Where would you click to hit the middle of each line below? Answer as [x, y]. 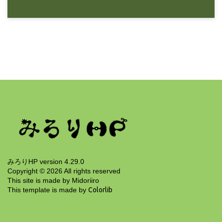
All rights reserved [91, 171]
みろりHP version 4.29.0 [46, 162]
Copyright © [27, 171]
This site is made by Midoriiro [53, 181]
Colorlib [100, 190]
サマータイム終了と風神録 [111, 72]
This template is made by [48, 190]
